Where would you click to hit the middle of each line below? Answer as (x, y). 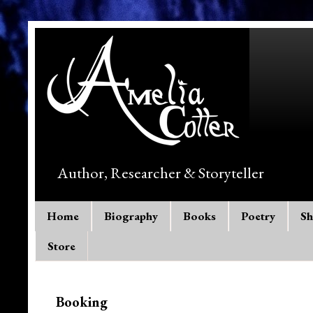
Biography (131, 216)
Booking (82, 301)
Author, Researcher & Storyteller (161, 173)
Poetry (258, 216)
